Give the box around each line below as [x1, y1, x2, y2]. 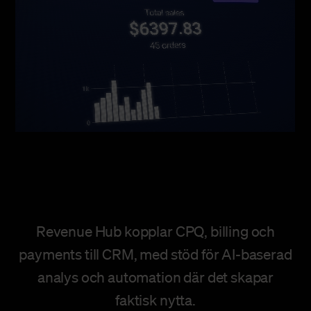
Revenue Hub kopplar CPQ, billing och [35, 222, 276, 241]
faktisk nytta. [115, 291, 196, 310]
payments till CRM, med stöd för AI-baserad [19, 245, 292, 264]
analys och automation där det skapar [37, 268, 274, 287]
